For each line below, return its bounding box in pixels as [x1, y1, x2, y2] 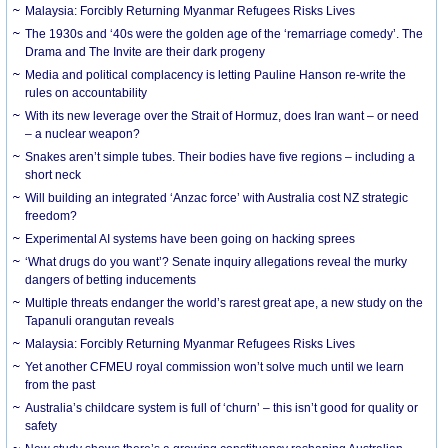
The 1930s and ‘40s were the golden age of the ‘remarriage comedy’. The [25, 26, 424, 41]
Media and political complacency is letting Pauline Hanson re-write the [25, 67, 407, 82]
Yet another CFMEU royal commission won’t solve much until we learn [25, 359, 405, 374]
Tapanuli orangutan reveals [25, 313, 175, 328]
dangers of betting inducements [25, 272, 197, 287]
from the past [25, 377, 96, 392]
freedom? [25, 208, 78, 223]
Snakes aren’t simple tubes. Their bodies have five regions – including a [25, 149, 416, 164]
